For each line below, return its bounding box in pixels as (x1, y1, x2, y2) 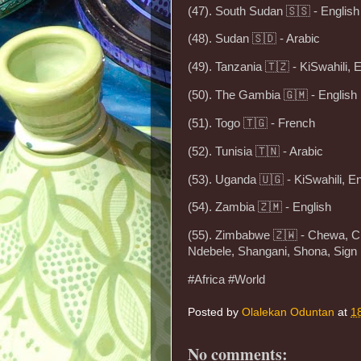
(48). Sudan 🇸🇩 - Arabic (188, 32, 320, 46)
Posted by (188, 305, 242, 318)
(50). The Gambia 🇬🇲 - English (188, 89, 357, 102)
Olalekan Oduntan (242, 305, 334, 318)
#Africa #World (188, 273, 265, 287)
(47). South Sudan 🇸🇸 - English (188, 4, 359, 18)
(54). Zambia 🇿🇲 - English (188, 201, 331, 214)
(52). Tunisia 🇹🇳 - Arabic (188, 144, 323, 158)
